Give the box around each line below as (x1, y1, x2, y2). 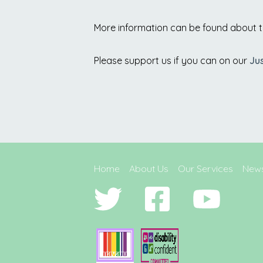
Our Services (178, 162, 233, 174)
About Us (129, 162, 168, 174)
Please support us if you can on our (94, 54, 249, 66)
